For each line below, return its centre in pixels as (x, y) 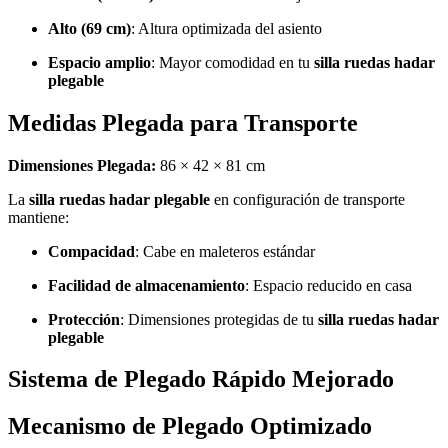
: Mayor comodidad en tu (232, 62)
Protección (84, 319)
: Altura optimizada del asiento (226, 28)
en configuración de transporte (307, 199)
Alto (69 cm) (89, 28)
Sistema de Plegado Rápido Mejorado (201, 379)
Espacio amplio (99, 62)
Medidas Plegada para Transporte (183, 122)
